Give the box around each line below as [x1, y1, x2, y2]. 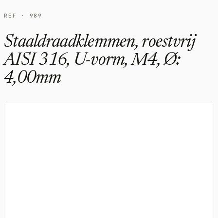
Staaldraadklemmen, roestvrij [4, 34, 195, 52]
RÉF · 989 [4, 12, 42, 19]
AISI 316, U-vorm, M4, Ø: [4, 52, 181, 70]
